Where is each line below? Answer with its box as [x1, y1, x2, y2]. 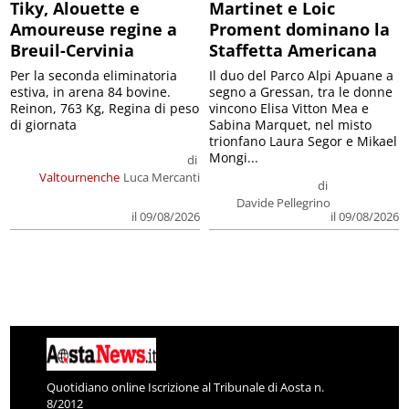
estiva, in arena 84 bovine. [10, 83, 172, 101]
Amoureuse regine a [10, 18, 178, 41]
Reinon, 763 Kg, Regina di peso [10, 100, 200, 118]
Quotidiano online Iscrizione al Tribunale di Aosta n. [47, 379, 325, 396]
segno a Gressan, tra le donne [209, 83, 393, 101]
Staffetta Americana [209, 39, 377, 62]
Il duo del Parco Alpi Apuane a [209, 67, 393, 85]
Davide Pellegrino [236, 194, 330, 212]
